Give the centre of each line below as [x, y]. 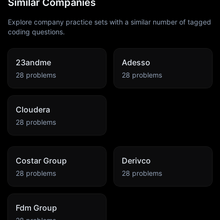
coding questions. [36, 32]
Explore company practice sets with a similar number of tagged [110, 22]
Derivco [136, 161]
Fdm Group [36, 208]
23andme [33, 62]
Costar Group [41, 161]
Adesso [136, 62]
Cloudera [33, 110]
